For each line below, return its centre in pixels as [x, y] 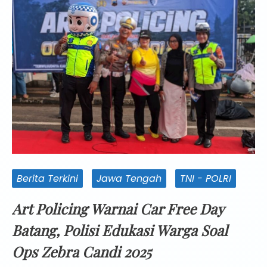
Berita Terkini [47, 179]
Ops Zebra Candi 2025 [82, 252]
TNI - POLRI [206, 179]
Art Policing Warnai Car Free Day [118, 209]
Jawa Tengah [129, 179]
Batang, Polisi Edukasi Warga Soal [120, 230]
